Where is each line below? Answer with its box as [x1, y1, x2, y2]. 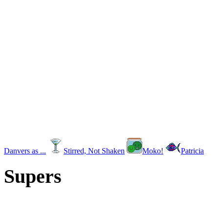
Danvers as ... [4, 147, 46, 155]
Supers [4, 165, 62, 187]
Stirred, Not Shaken [64, 147, 125, 155]
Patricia [181, 147, 204, 155]
